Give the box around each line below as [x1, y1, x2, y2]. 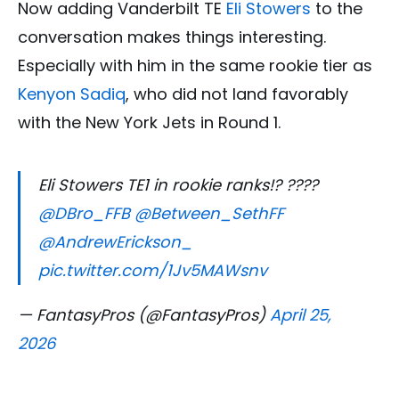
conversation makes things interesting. [18, 25, 326, 48]
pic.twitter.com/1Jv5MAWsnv [38, 258, 267, 281]
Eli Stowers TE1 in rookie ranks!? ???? [38, 173, 318, 196]
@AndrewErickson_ [38, 230, 192, 253]
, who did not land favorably [126, 82, 348, 105]
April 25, [270, 303, 331, 326]
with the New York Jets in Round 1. [18, 110, 281, 134]
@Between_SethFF [134, 201, 284, 224]
